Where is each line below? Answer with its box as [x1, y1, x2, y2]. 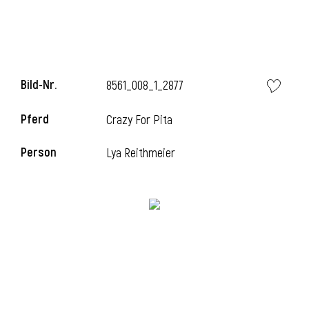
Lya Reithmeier [106, 146, 176, 161]
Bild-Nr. [21, 77, 57, 93]
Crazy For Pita [106, 112, 173, 128]
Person [21, 145, 57, 161]
